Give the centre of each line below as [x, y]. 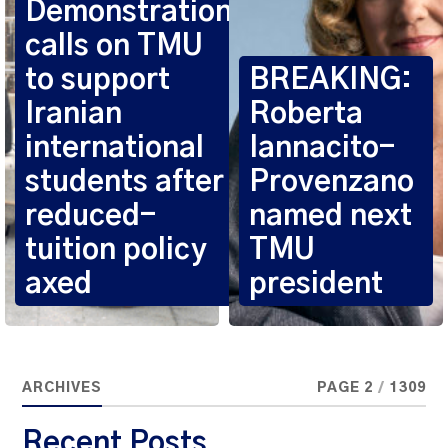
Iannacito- [322, 148]
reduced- [90, 216]
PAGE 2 [344, 387]
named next [330, 216]
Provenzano [331, 182]
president [316, 284]
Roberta [306, 114]
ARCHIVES [62, 387]
